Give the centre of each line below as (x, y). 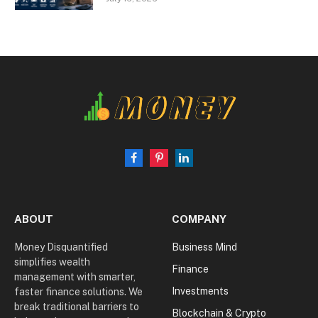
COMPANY (199, 219)
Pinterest (180, 164)
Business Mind (204, 247)
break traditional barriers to (77, 306)
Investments (200, 291)
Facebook (156, 164)
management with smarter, (75, 276)
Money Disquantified (61, 247)
